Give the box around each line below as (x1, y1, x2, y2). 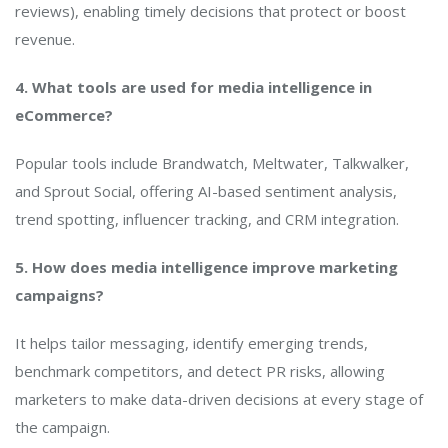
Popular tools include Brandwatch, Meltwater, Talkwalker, (15, 152, 409, 173)
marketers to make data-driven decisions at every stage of (15, 388, 423, 409)
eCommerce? (15, 104, 113, 125)
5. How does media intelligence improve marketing (15, 256, 398, 277)
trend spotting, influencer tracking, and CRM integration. (15, 208, 399, 229)
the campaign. (15, 416, 110, 437)
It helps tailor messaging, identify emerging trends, (15, 332, 368, 353)
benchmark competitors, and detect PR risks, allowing (15, 360, 385, 381)
